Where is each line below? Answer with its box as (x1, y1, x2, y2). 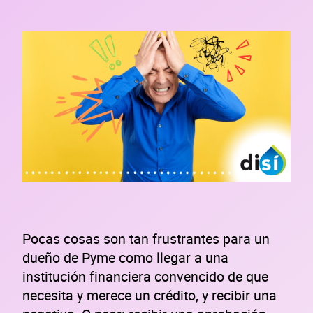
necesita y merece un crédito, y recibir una (22, 285, 277, 305)
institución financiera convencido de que (22, 266, 268, 286)
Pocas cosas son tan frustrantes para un (22, 228, 270, 248)
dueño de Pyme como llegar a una (22, 247, 228, 267)
